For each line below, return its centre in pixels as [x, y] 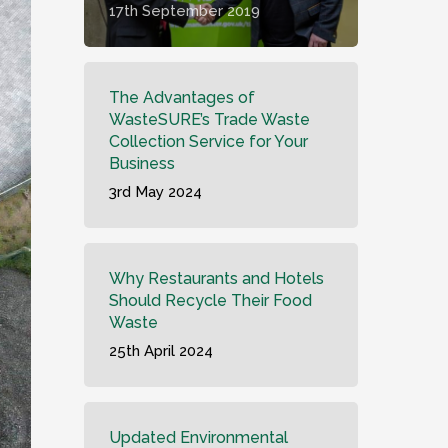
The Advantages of [182, 97]
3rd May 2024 [156, 192]
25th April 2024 [161, 351]
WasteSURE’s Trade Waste [210, 119]
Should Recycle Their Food [211, 300]
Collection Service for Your [209, 141]
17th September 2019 [185, 11]
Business [142, 163]
